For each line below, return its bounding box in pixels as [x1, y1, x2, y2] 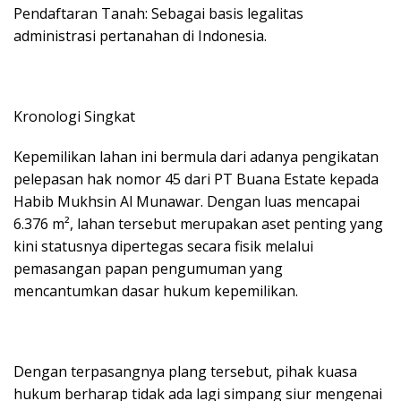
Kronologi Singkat [13, 107, 135, 126]
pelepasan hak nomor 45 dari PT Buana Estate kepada [13, 169, 379, 189]
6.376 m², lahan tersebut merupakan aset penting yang [13, 214, 383, 234]
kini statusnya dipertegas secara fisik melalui [13, 236, 313, 256]
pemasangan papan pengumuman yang [13, 259, 283, 278]
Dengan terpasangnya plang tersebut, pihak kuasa [13, 362, 357, 381]
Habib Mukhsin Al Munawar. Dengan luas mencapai [13, 192, 360, 211]
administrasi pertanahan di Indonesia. [13, 26, 267, 46]
